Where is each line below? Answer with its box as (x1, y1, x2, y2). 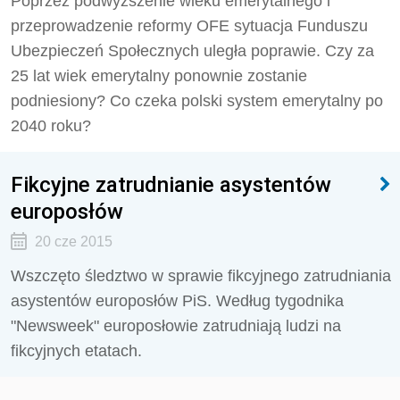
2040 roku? (11, 117, 91, 135)
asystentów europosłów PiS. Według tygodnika (11, 292, 344, 310)
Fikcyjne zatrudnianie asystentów (11, 171, 331, 197)
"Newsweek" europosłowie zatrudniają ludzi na (11, 317, 341, 335)
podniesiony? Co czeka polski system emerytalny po (11, 92, 383, 110)
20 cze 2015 (34, 234, 112, 249)
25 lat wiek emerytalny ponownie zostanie (11, 67, 307, 85)
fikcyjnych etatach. (11, 342, 142, 360)
